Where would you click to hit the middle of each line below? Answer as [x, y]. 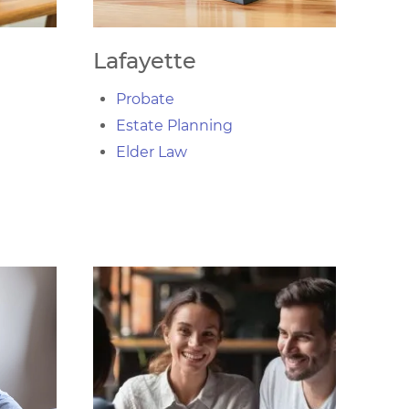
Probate [145, 99]
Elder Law [152, 152]
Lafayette [145, 61]
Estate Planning [174, 126]
